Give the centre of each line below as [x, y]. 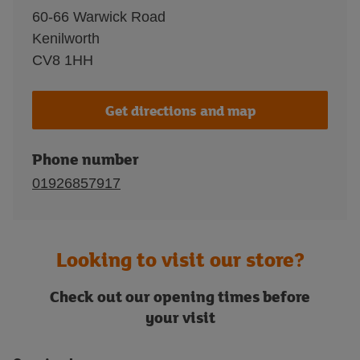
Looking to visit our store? [180, 259]
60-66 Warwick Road [99, 17]
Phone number [86, 159]
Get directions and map [180, 110]
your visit [180, 317]
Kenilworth [66, 39]
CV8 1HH [63, 60]
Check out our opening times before [180, 296]
